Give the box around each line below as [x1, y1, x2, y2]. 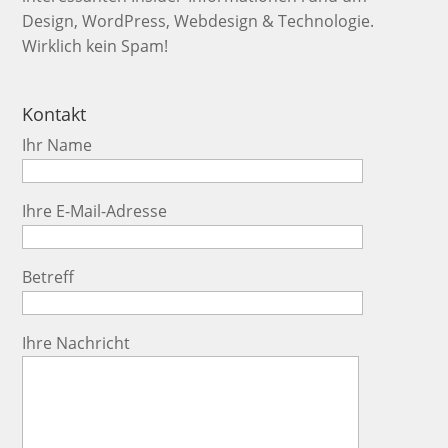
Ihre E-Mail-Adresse [22, 200, 168, 223]
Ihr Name [22, 134, 93, 157]
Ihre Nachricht [22, 332, 131, 355]
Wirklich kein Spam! [22, 34, 169, 57]
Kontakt [22, 102, 87, 127]
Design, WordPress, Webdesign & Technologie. [22, 9, 375, 32]
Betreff [22, 266, 75, 289]
